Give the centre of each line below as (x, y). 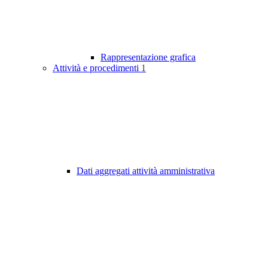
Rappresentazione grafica (148, 57)
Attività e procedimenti (97, 68)
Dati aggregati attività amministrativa (146, 171)
